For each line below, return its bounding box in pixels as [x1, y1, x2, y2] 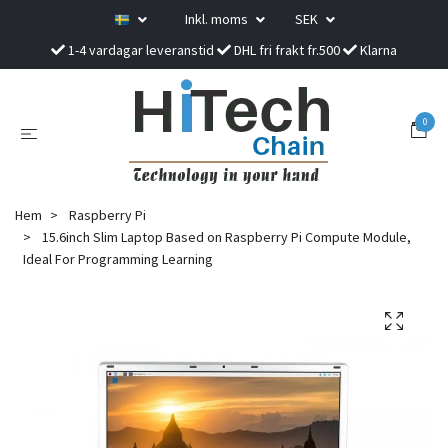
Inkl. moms [184, 10, 251, 28]
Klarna [357, 41, 397, 59]
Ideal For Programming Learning [23, 250, 213, 268]
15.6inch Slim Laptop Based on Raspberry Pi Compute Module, [39, 228, 411, 246]
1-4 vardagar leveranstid [65, 41, 217, 59]
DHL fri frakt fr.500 [231, 41, 343, 59]
